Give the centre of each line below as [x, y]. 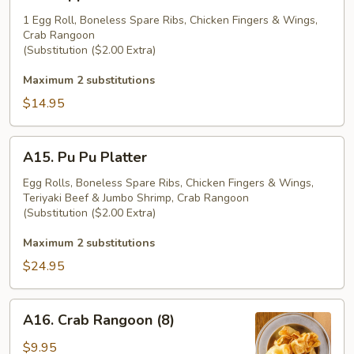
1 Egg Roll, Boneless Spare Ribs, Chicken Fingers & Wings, [170, 20]
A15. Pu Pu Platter [85, 157]
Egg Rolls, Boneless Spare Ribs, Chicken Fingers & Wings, [168, 183]
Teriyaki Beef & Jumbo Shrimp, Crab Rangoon [136, 198]
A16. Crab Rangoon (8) [99, 320]
